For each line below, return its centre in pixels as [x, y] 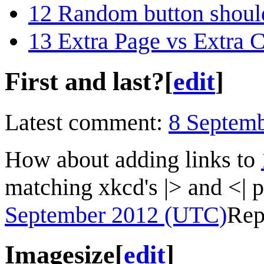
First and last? [85, 81]
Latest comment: [87, 122]
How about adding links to [133, 159]
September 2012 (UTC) [116, 214]
